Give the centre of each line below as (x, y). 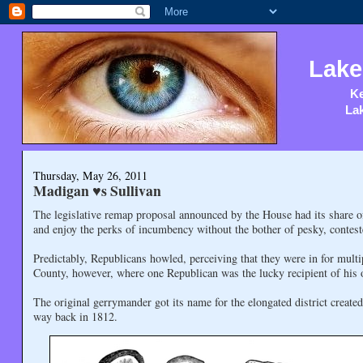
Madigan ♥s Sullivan (97, 191)
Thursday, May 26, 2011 (90, 176)
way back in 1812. (75, 316)
